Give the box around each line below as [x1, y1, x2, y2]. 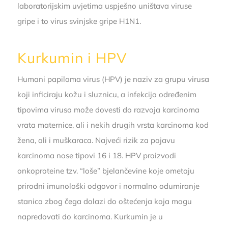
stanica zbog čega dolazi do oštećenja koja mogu [17, 196, 192, 207]
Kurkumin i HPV [17, 48, 127, 67]
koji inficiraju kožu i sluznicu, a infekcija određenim [17, 90, 196, 100]
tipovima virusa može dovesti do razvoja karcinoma [17, 105, 199, 115]
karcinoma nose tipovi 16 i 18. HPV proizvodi [17, 151, 176, 161]
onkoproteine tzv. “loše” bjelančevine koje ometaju [17, 166, 194, 176]
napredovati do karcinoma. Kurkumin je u [17, 212, 163, 222]
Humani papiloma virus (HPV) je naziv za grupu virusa [17, 74, 209, 84]
